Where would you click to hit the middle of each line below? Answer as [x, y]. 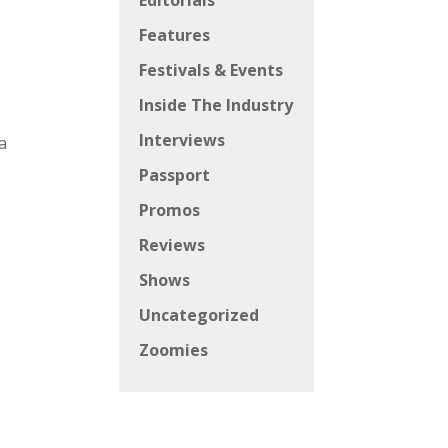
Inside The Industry [216, 105]
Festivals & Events [211, 70]
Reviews [172, 245]
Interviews [182, 140]
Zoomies [174, 350]
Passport [175, 175]
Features [175, 35]
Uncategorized [199, 315]
